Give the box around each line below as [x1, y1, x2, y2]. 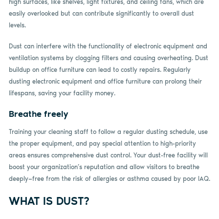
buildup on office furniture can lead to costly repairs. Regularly [8, 66, 191, 74]
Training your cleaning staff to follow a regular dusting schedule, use [8, 128, 208, 136]
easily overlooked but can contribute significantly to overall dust [8, 9, 194, 17]
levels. [8, 21, 26, 29]
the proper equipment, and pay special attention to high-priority [8, 140, 196, 148]
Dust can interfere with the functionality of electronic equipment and [8, 43, 207, 50]
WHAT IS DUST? [8, 194, 89, 208]
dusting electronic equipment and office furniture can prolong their [8, 78, 202, 86]
